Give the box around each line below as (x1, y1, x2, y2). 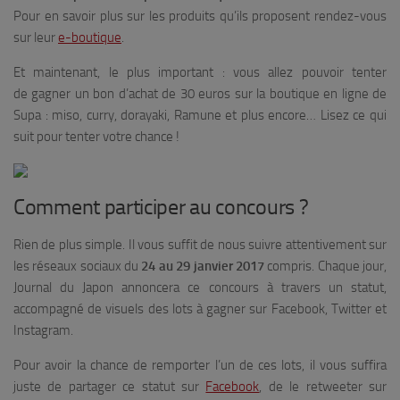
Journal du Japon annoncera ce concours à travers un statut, (13, 279, 387, 296)
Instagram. (13, 322, 73, 338)
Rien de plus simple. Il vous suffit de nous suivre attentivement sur (13, 237, 387, 253)
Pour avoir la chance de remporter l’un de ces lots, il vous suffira (13, 357, 387, 373)
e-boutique (58, 29, 121, 46)
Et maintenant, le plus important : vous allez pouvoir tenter (13, 64, 387, 80)
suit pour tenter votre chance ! (13, 129, 179, 145)
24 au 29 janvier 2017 (138, 258, 264, 274)
